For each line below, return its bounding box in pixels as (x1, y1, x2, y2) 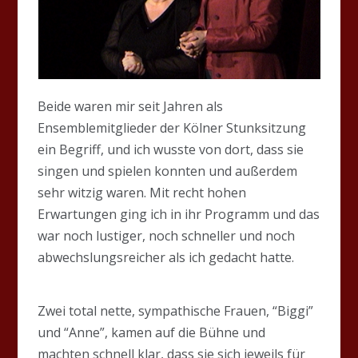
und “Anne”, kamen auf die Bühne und (38, 323, 266, 341)
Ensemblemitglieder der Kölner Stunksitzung (38, 118, 307, 137)
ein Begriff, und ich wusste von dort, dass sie (38, 140, 304, 158)
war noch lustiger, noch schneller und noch (38, 226, 296, 245)
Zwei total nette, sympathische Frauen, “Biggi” (38, 301, 314, 320)
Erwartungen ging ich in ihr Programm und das (38, 205, 320, 223)
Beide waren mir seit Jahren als (38, 97, 224, 115)
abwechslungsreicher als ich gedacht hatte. (38, 248, 295, 266)
